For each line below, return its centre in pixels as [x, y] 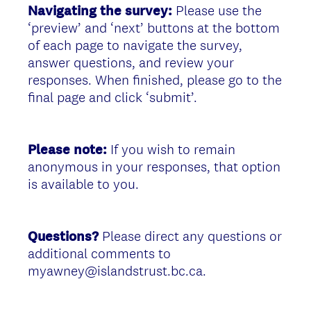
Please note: [67, 149]
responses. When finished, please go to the [155, 79]
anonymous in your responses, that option [154, 166]
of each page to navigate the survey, [135, 45]
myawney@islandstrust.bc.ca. [117, 270]
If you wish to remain [171, 149]
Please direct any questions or [190, 236]
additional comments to [99, 253]
